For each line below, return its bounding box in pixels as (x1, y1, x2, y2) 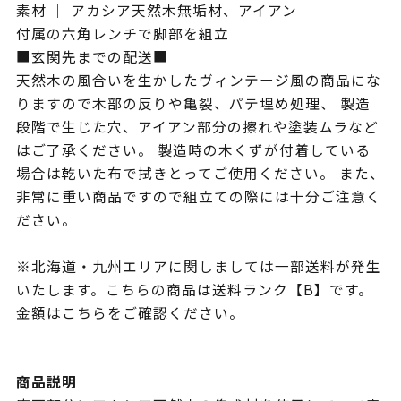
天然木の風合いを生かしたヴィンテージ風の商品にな (15, 70, 381, 91)
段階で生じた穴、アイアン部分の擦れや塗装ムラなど (15, 116, 379, 138)
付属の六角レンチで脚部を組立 (15, 23, 229, 45)
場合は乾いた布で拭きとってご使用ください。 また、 (15, 163, 385, 184)
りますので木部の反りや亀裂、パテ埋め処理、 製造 (15, 93, 371, 115)
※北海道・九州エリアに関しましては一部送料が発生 (15, 256, 381, 277)
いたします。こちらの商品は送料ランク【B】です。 (15, 279, 373, 301)
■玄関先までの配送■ (15, 47, 168, 68)
